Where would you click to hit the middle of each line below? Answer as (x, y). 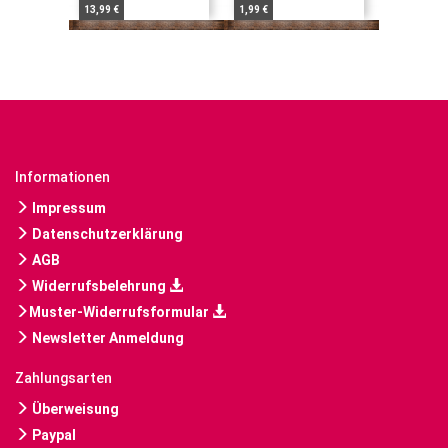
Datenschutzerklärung (106, 234)
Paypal (52, 435)
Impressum (67, 208)
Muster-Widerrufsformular (120, 312)
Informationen (62, 177)
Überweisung (74, 409)
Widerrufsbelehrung (99, 286)
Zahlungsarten (63, 378)
